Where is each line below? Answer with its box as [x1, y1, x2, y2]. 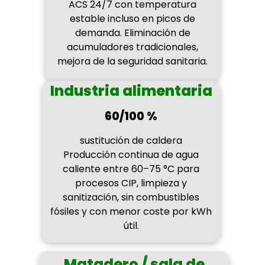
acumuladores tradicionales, [67, 40, 198, 54]
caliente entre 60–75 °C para [63, 161, 199, 176]
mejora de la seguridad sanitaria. [57, 54, 208, 68]
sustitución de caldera [80, 133, 182, 147]
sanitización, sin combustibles [63, 190, 199, 204]
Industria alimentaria [50, 80, 212, 101]
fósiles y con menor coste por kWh [50, 204, 212, 218]
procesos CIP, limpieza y [75, 176, 187, 190]
